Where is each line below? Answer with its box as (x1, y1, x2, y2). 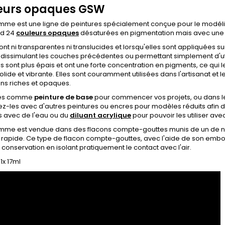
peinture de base (34, 92, 93, 102)
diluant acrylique (70, 110, 131, 120)
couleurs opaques (16, 28, 79, 38)
